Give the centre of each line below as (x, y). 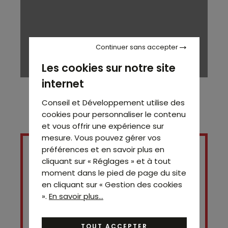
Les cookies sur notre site (108, 68)
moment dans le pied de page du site (114, 173)
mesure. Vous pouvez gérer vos (101, 137)
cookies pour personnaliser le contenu (113, 114)
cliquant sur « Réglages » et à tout (106, 161)
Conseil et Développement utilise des (113, 102)
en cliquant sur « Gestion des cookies (112, 184)
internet (63, 83)
